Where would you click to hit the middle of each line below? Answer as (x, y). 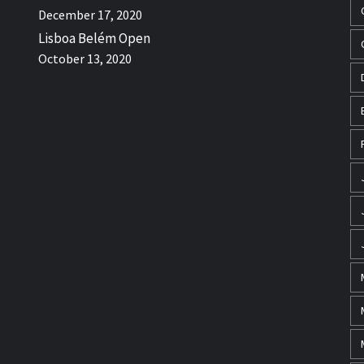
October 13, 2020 (85, 58)
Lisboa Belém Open (95, 38)
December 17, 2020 (91, 15)
